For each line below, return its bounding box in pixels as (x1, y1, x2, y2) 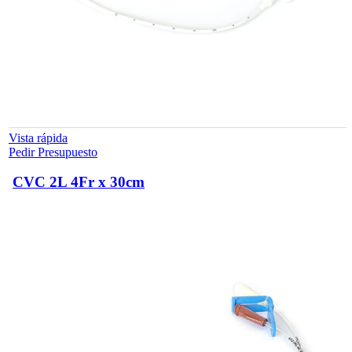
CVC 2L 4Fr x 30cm (13, 174, 145, 191)
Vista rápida (9, 130, 68, 145)
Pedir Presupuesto (9, 145, 97, 159)
